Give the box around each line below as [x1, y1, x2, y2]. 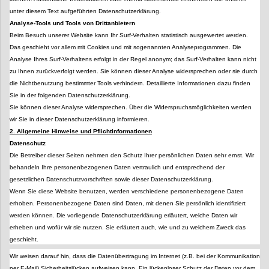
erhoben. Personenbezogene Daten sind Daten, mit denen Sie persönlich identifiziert [10, 200, 246, 207]
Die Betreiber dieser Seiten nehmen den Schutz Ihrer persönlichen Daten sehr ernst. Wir [10, 152, 254, 159]
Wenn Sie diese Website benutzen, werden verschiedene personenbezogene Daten [10, 188, 244, 195]
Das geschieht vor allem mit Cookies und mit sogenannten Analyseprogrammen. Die [10, 44, 241, 51]
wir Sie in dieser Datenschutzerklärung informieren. [10, 116, 150, 123]
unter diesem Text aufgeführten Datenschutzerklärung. [10, 8, 161, 15]
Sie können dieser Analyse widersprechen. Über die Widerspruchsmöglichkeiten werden [10, 104, 252, 111]
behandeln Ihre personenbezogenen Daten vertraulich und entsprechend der [10, 164, 225, 171]
